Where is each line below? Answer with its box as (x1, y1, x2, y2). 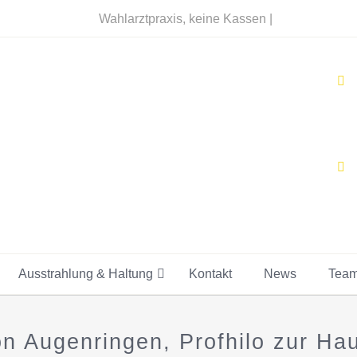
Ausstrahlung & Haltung (18, 267, 153, 280)
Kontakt (189, 267, 232, 280)
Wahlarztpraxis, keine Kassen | (99, 12, 276, 25)
